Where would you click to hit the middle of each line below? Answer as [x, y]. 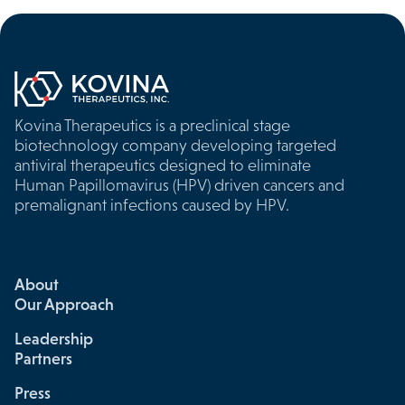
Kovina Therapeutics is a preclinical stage [152, 125]
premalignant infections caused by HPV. [152, 205]
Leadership [54, 339]
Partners [43, 358]
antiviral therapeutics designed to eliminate [163, 165]
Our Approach [64, 304]
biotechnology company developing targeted [175, 145]
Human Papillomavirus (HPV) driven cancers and [179, 185]
